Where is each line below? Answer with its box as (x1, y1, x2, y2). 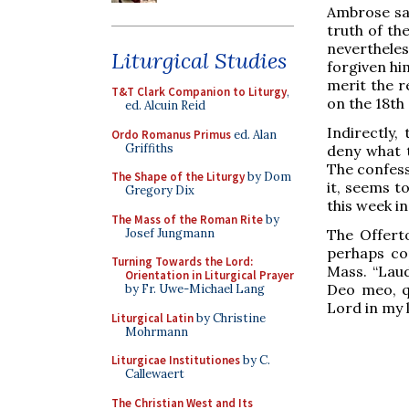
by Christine (194, 309, 266, 326)
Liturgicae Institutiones (111, 352, 240, 368)
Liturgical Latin (111, 309, 194, 326)
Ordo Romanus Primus (111, 126, 231, 142)
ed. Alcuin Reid (125, 98, 205, 113)
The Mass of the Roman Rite (111, 211, 263, 227)
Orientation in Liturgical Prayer (125, 267, 294, 283)
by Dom (245, 169, 291, 184)
